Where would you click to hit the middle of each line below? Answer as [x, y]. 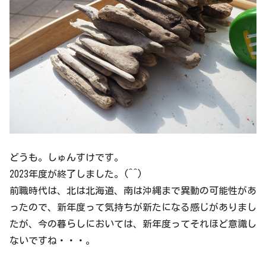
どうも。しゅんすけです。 [66, 157]
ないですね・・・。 [52, 240]
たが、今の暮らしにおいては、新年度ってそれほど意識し [133, 224]
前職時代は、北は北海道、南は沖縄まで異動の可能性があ [133, 190]
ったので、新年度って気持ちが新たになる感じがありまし [133, 207]
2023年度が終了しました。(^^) [76, 174]
